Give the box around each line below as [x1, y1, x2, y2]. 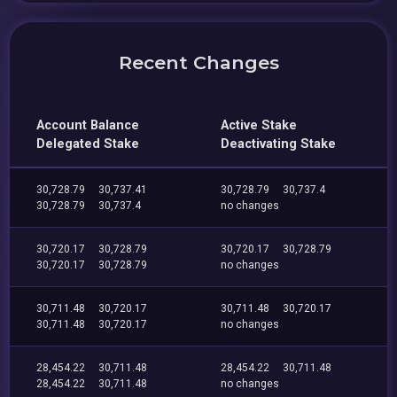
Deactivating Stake [221, 136, 337, 152]
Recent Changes [118, 51, 279, 74]
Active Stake [221, 118, 298, 133]
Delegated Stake [36, 136, 140, 152]
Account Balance [36, 118, 140, 133]
